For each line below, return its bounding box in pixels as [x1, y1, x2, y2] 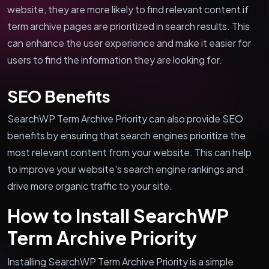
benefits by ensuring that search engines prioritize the [7, 128, 246, 142]
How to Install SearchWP [7, 203, 229, 227]
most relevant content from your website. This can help [7, 145, 252, 159]
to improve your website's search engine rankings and [7, 162, 243, 175]
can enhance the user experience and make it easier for [7, 36, 251, 49]
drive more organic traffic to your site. [7, 179, 172, 192]
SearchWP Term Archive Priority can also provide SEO [7, 112, 243, 125]
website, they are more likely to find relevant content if [7, 2, 249, 16]
